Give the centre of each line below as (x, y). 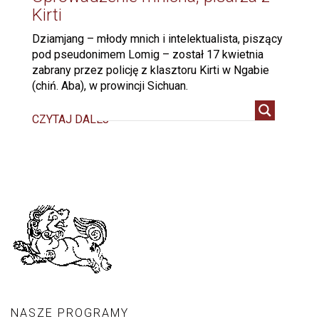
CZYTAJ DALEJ (70, 120)
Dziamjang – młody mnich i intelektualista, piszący (157, 38)
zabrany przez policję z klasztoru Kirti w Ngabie (151, 70)
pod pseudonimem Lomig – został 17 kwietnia (148, 54)
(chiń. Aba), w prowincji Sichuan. (110, 85)
